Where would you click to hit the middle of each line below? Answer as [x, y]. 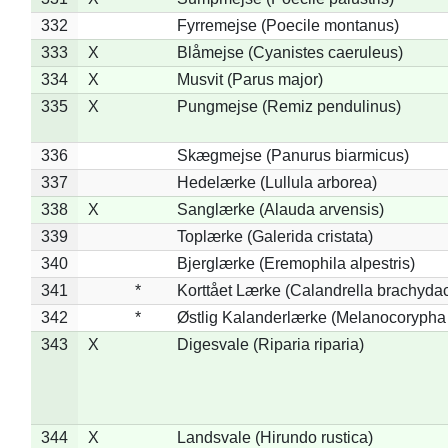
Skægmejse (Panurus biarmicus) [292, 155]
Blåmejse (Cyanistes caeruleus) [289, 52]
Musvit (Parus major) [249, 79]
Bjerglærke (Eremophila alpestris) [295, 263]
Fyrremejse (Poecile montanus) [287, 25]
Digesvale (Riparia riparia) [270, 344]
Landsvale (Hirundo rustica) [274, 437]
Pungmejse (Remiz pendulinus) [288, 106]
